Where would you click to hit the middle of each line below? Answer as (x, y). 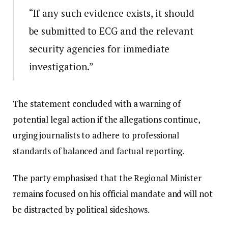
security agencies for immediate (99, 48)
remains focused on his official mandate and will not (113, 194)
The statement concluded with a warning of (97, 103)
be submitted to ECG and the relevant (111, 31)
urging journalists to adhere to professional (96, 135)
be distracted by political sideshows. (81, 210)
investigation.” (61, 66)
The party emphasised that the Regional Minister (107, 178)
